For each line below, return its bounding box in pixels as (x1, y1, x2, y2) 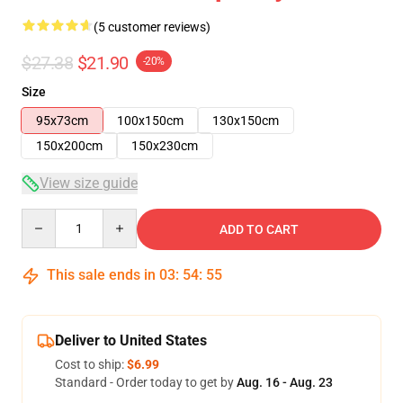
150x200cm (36, 139, 103, 153)
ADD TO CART (219, 222, 299, 237)
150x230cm (131, 139, 198, 153)
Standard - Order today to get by (55, 375, 237, 390)
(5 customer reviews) (94, 20, 210, 34)
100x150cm (117, 113, 184, 128)
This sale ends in (43, 266, 159, 283)
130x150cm (212, 113, 279, 128)
